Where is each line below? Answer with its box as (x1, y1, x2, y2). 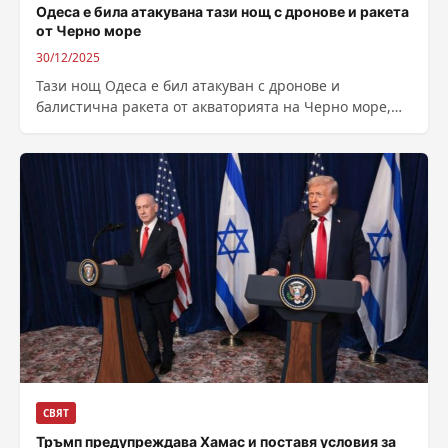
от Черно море (36, 22, 141, 39)
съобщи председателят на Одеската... (36, 118, 299, 137)
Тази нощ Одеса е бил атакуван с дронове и (36, 76, 340, 95)
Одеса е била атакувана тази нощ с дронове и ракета (36, 3, 409, 20)
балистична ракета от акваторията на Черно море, (36, 97, 391, 116)
